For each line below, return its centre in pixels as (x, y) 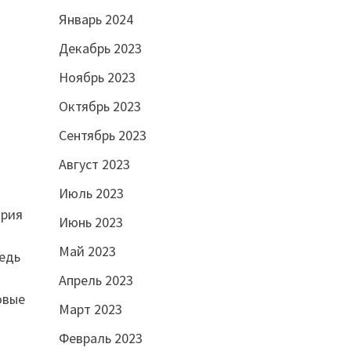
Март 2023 (90, 309)
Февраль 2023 (100, 338)
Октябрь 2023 (100, 106)
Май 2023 (87, 251)
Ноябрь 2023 (97, 77)
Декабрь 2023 (100, 48)
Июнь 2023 (90, 222)
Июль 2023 (91, 193)
